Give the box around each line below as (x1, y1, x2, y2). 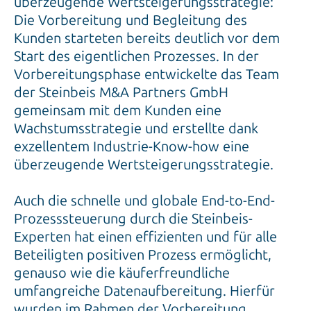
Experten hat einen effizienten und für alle (14, 228, 277, 246)
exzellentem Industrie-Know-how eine (14, 138, 249, 155)
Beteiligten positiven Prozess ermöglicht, (14, 246, 271, 264)
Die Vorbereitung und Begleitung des (14, 12, 247, 29)
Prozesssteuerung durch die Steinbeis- (14, 210, 253, 228)
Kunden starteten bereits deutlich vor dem (14, 30, 280, 47)
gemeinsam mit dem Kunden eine (14, 102, 221, 119)
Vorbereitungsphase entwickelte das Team (14, 66, 279, 83)
